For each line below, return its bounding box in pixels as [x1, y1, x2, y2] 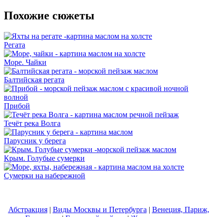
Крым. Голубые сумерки [4, 154, 85, 162]
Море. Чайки [4, 58, 46, 66]
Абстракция [8, 205, 47, 214]
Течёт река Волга [4, 119, 61, 127]
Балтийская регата [4, 75, 64, 84]
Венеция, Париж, [152, 205, 209, 214]
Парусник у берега [4, 136, 66, 145]
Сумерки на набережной [4, 171, 85, 180]
